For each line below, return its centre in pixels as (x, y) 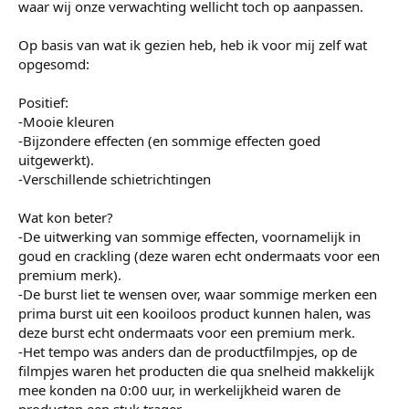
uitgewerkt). (56, 159)
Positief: (43, 102)
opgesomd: (54, 63)
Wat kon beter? (66, 217)
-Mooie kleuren (66, 121)
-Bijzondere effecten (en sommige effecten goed (169, 140)
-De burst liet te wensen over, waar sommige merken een (198, 294)
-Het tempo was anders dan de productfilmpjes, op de (188, 351)
